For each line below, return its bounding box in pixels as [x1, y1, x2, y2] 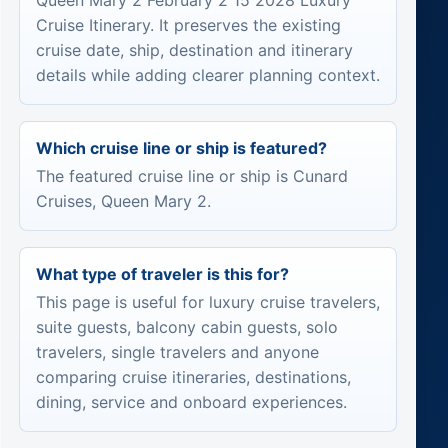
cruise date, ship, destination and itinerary [35, 40, 353, 61]
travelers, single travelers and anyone [35, 341, 319, 362]
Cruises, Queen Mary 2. [35, 191, 211, 212]
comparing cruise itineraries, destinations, [35, 366, 351, 387]
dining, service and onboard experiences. [35, 391, 347, 412]
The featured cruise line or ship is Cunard [35, 166, 348, 187]
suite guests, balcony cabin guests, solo [35, 316, 338, 337]
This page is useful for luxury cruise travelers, [35, 291, 380, 312]
